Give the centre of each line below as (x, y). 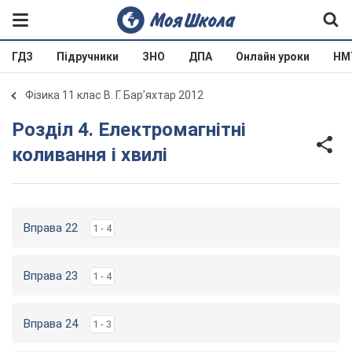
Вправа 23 (51, 276)
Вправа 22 (51, 228)
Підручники (88, 57)
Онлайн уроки (273, 57)
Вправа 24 (51, 324)
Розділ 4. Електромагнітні (18, 130)
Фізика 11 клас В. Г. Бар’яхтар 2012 (114, 95)
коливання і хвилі (90, 155)
